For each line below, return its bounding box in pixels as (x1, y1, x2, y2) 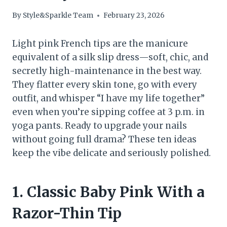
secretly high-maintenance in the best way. (12, 65, 202, 77)
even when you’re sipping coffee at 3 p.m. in (12, 106, 205, 118)
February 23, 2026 (103, 11, 165, 20)
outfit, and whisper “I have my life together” (12, 93, 205, 104)
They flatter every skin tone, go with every (12, 79, 197, 91)
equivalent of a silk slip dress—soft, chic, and (12, 52, 208, 63)
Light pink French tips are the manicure (12, 38, 188, 50)
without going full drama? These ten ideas (12, 134, 197, 145)
